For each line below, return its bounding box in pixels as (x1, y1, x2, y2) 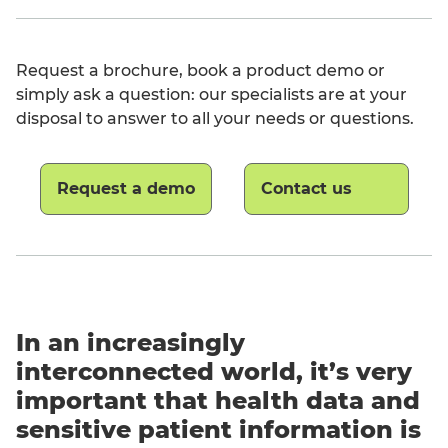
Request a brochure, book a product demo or (16, 61, 385, 80)
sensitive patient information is (16, 415, 421, 444)
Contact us (260, 179, 352, 198)
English (36, 239, 88, 257)
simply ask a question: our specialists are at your (16, 85, 407, 104)
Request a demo (56, 179, 195, 198)
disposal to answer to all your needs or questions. (16, 109, 414, 128)
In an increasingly (16, 328, 245, 357)
